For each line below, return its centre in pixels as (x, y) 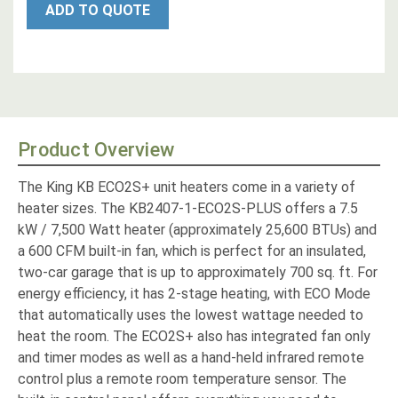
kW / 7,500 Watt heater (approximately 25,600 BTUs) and (197, 230)
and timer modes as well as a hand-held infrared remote (191, 358)
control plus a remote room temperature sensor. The (182, 379)
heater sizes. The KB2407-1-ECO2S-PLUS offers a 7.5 (188, 209)
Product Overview (96, 150)
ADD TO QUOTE (98, 11)
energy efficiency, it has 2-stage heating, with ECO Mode (194, 294)
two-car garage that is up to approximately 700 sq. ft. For (198, 273)
